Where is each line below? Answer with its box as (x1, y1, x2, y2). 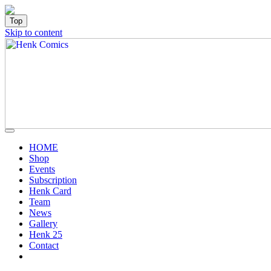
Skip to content (5, 27, 62, 38)
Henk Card (29, 186, 71, 196)
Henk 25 (29, 229, 62, 240)
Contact (29, 240, 59, 250)
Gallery (29, 218, 57, 229)
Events (29, 164, 55, 174)
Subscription (29, 175, 77, 185)
